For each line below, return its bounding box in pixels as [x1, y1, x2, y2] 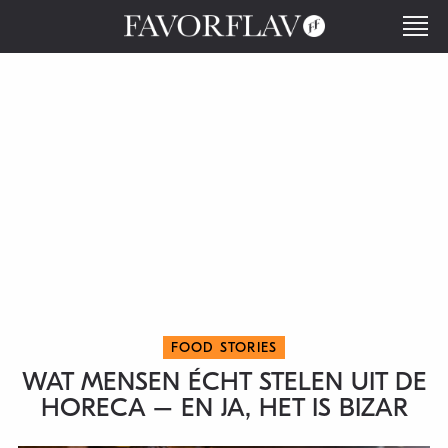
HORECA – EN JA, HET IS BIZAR [40, 393, 408, 423]
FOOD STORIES [170, 339, 278, 356]
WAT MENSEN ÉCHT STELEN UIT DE [21, 367, 427, 397]
